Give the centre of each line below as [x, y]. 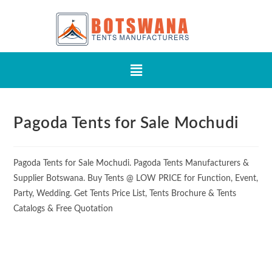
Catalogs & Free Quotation [63, 209]
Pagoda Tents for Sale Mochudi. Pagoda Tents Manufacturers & [131, 164]
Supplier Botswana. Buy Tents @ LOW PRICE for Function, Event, [136, 179]
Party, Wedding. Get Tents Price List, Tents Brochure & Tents [125, 194]
